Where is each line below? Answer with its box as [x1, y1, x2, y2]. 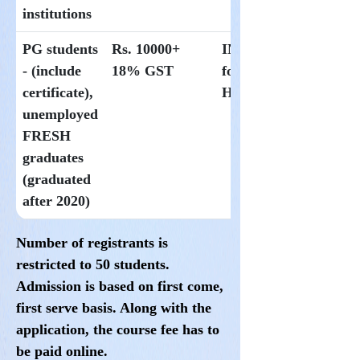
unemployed [22, 105, 99, 122]
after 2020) [22, 192, 91, 209]
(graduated [22, 170, 92, 187]
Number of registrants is [16, 234, 169, 251]
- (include [22, 62, 82, 79]
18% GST [112, 62, 174, 79]
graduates [22, 149, 84, 166]
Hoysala [222, 84, 272, 100]
